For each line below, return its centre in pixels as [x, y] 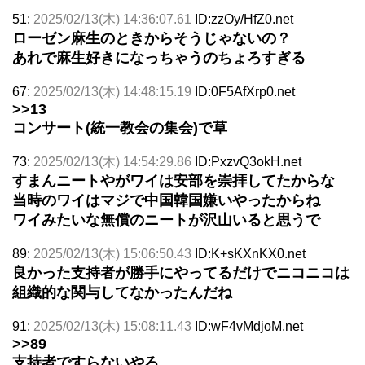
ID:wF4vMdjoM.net [249, 326]
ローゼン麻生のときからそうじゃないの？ [152, 38]
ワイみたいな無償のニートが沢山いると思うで [166, 220]
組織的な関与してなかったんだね [122, 292]
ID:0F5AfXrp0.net [245, 91]
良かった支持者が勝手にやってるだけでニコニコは [181, 273]
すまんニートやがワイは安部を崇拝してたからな [174, 180]
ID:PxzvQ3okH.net [248, 161]
